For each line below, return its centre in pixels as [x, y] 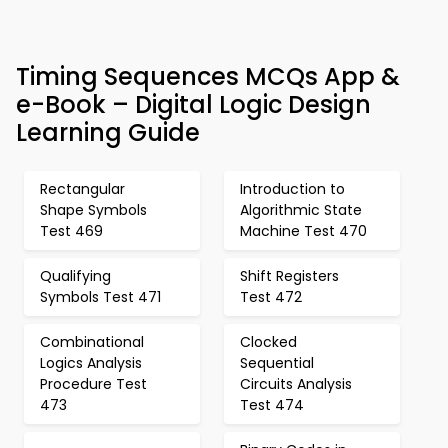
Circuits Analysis [296, 384]
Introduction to [292, 189]
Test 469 [71, 231]
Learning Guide [108, 132]
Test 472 [271, 297]
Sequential [277, 363]
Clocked [268, 342]
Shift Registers [289, 276]
